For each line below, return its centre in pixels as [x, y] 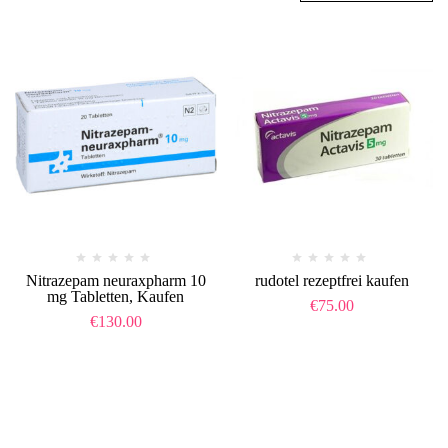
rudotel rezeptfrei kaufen [332, 280]
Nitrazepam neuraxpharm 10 [115, 280]
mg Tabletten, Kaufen [116, 296]
